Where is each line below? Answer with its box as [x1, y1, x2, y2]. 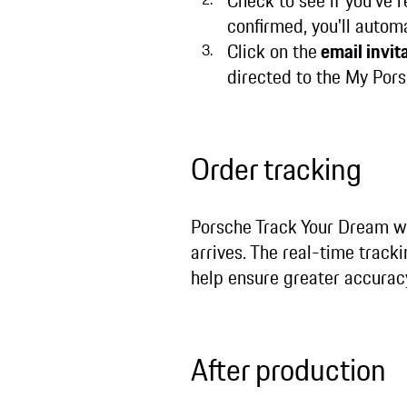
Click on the [226, 36, 317, 65]
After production [190, 347, 386, 393]
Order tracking [190, 146, 362, 193]
